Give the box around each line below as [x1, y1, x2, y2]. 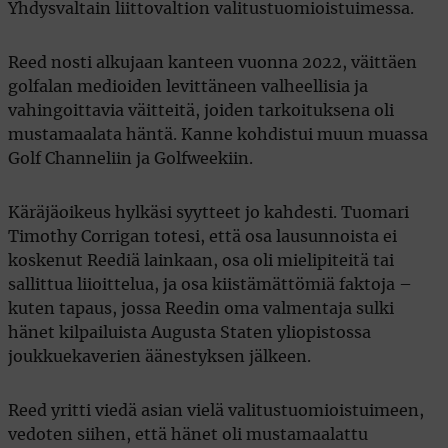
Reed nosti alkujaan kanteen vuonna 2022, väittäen [8, 54, 417, 71]
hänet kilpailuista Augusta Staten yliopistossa [8, 324, 371, 341]
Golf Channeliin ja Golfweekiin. [8, 150, 253, 167]
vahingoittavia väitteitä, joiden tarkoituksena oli [8, 102, 394, 119]
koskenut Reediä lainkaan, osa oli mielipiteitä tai [8, 252, 394, 269]
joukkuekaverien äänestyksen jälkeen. [8, 348, 311, 365]
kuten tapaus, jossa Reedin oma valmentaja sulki [8, 300, 394, 317]
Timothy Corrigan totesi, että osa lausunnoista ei [8, 228, 397, 245]
